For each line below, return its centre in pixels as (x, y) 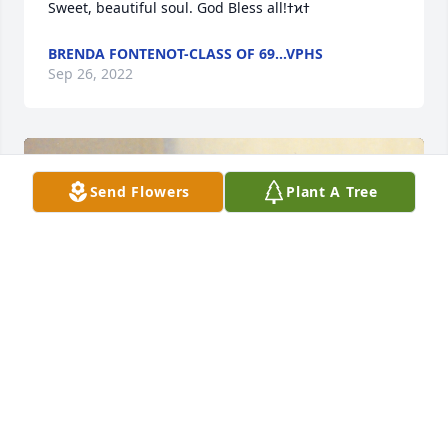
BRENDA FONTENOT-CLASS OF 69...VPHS (185, 54)
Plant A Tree (332, 191)
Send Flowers (140, 191)
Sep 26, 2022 (90, 74)
